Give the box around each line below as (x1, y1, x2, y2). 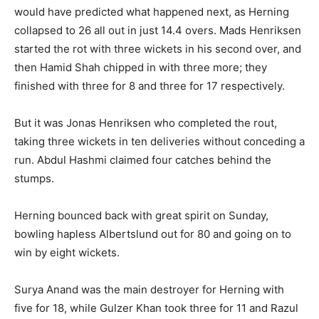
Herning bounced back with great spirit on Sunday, (14, 208, 268, 222)
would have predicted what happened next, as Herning (14, 4, 289, 19)
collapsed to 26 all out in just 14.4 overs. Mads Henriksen (14, 23, 301, 37)
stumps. (14, 171, 54, 185)
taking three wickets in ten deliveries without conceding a (14, 134, 305, 148)
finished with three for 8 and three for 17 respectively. (14, 78, 285, 93)
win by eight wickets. (14, 245, 120, 259)
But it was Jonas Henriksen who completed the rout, (14, 115, 277, 130)
